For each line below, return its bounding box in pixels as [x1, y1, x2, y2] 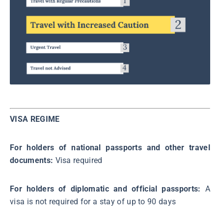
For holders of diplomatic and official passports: [10, 184, 205, 194]
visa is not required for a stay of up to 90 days [10, 197, 176, 207]
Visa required [55, 156, 103, 165]
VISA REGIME [10, 114, 60, 124]
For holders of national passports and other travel [10, 143, 210, 153]
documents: [10, 156, 55, 165]
